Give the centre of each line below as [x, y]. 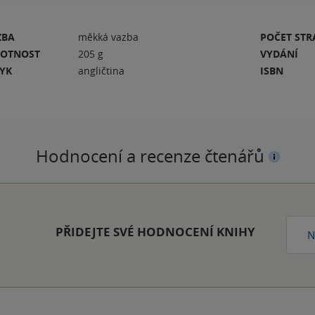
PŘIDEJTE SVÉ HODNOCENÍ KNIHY [155, 231]
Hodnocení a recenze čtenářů [152, 156]
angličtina [102, 70]
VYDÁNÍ [279, 53]
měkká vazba [109, 37]
